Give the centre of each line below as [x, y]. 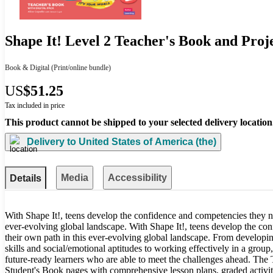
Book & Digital [27, 67]
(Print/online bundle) [80, 67]
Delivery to [51, 142]
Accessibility [137, 177]
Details [26, 178]
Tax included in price [35, 105]
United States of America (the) [146, 142]
